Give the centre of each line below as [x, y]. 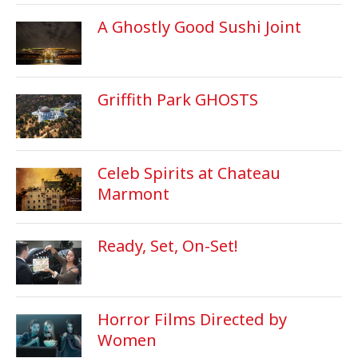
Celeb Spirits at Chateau [189, 173]
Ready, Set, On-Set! [167, 246]
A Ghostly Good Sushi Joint [199, 26]
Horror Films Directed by [192, 319]
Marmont [133, 193]
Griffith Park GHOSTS [177, 100]
